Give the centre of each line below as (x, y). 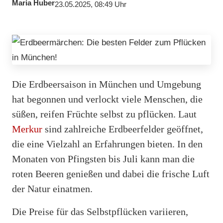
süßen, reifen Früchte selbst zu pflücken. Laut (104, 114)
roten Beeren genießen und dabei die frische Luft (111, 173)
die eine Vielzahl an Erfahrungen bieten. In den (107, 144)
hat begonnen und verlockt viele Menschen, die (107, 99)
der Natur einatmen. (52, 188)
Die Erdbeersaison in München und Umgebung (107, 84)
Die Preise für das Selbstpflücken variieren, (100, 211)
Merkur (27, 129)
